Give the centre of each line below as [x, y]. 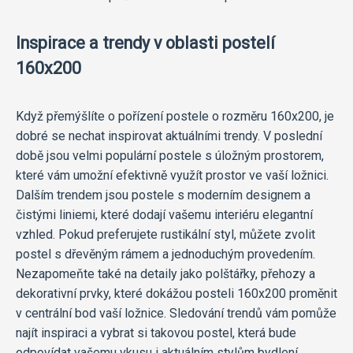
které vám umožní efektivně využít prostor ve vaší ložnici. [172, 175]
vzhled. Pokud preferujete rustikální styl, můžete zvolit [165, 234]
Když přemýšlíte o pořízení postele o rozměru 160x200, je [175, 116]
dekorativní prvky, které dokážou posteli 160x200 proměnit [176, 293]
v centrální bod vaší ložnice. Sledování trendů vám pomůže [176, 313]
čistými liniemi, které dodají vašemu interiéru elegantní [164, 214]
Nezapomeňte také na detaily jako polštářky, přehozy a [165, 273]
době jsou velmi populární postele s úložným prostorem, [170, 155]
